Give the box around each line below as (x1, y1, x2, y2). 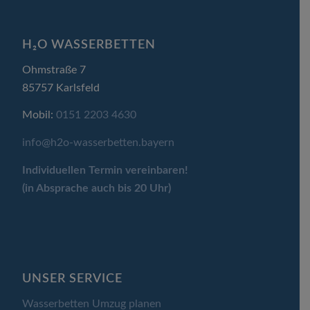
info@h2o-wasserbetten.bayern (22, 136, 175, 148)
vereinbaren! (122, 164, 189, 176)
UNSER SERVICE (22, 273, 123, 285)
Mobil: (22, 109, 57, 121)
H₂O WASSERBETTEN (22, 39, 156, 51)
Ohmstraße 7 (22, 64, 86, 75)
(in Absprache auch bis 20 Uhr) (22, 182, 172, 194)
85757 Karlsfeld (22, 82, 100, 93)
